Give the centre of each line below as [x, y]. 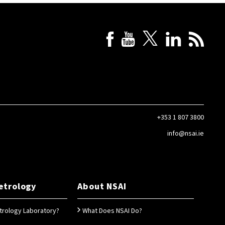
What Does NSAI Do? [112, 211]
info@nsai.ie [186, 134]
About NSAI [102, 187]
